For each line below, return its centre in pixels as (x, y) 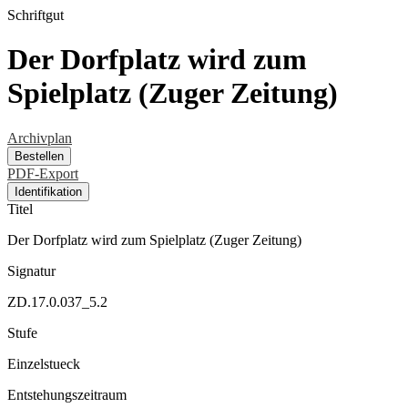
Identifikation (48, 191)
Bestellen (39, 156)
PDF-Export (43, 173)
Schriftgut (36, 15)
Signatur (31, 270)
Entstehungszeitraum (67, 394)
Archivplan (40, 138)
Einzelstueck (44, 363)
